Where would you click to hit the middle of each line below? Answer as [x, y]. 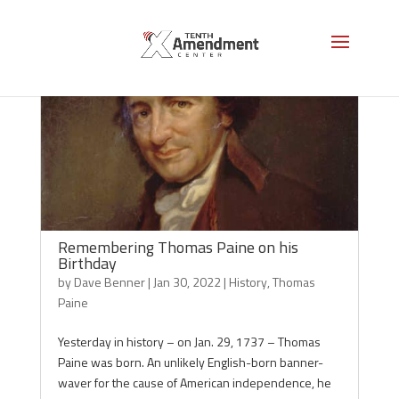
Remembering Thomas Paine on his [178, 247]
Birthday [87, 263]
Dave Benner [109, 282]
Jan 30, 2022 [187, 282]
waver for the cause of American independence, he [194, 383]
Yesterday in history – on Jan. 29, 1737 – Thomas [189, 342]
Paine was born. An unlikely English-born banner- [190, 362]
